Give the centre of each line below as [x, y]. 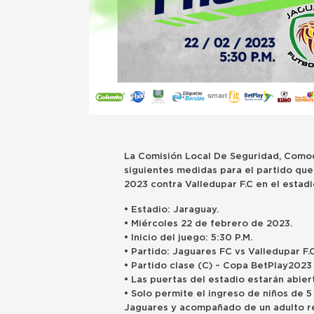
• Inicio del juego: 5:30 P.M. [190, 238]
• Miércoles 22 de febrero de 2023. [208, 224]
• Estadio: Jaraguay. [171, 210]
